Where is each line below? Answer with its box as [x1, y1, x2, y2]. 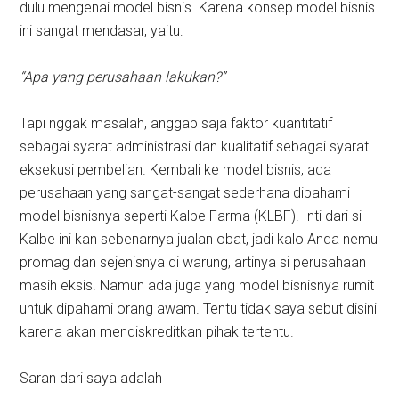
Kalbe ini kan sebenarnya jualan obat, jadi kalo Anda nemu [20, 231, 379, 248]
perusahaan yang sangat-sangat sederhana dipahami [20, 184, 351, 202]
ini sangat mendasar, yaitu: [20, 22, 183, 40]
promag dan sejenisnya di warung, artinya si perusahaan [20, 254, 367, 272]
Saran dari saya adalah [20, 370, 163, 387]
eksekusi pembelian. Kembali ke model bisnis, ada [20, 161, 332, 179]
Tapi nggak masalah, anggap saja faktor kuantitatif [20, 115, 333, 133]
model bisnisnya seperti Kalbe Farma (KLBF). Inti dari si [20, 208, 362, 225]
